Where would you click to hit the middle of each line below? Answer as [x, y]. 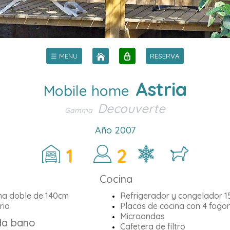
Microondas [142, 216]
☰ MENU [64, 56]
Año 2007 [115, 130]
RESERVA [165, 56]
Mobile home [88, 91]
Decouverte [131, 108]
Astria [161, 89]
